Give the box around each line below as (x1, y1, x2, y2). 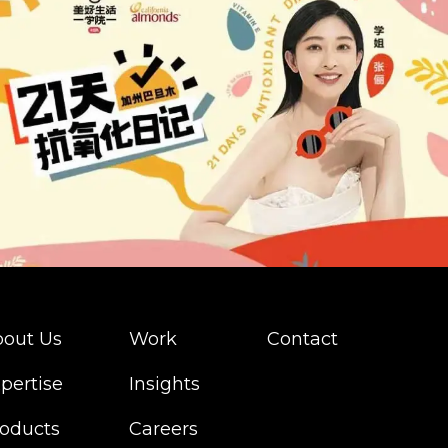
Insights (129, 373, 201, 396)
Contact (266, 328, 338, 351)
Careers (129, 418, 199, 441)
